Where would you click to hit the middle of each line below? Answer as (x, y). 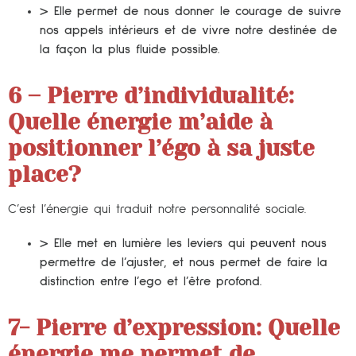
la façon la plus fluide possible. (130, 49)
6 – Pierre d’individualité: (151, 95)
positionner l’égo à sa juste (161, 148)
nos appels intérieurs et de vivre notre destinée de (188, 30)
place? (44, 174)
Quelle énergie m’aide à (140, 122)
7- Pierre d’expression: (138, 327)
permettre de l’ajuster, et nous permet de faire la (184, 262)
